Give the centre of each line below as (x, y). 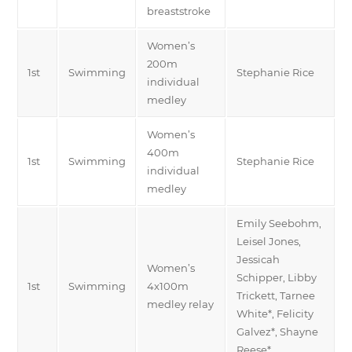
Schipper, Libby (277, 277)
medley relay (180, 304)
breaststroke (179, 11)
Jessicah (258, 259)
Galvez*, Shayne (277, 331)
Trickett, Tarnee (276, 295)
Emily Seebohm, (279, 223)
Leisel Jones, (269, 241)
